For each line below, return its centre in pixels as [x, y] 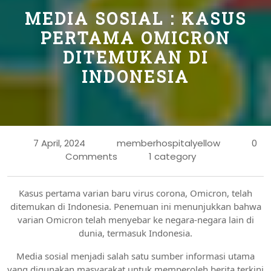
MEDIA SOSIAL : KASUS [135, 18]
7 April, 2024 [59, 143]
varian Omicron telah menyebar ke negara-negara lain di [135, 219]
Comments [91, 156]
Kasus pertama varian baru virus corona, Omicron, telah [135, 193]
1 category [172, 156]
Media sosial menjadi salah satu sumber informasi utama [135, 256]
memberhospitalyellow [168, 143]
